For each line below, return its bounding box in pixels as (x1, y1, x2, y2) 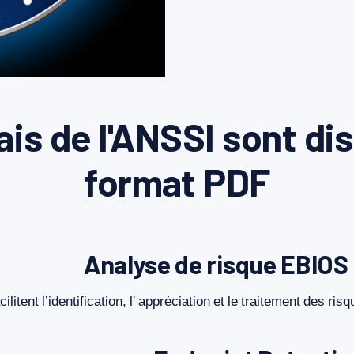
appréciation (138, 293, 210, 310)
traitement (241, 293, 300, 310)
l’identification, (42, 293, 126, 310)
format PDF (84, 159, 270, 205)
